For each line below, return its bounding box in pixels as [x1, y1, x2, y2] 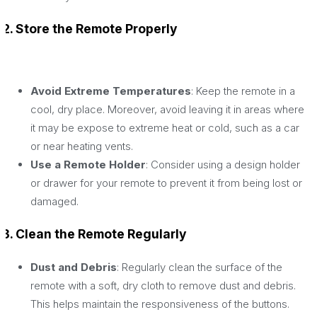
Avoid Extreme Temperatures [30, 83, 191, 98]
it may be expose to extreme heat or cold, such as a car [30, 120, 299, 134]
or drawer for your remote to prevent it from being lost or [30, 175, 302, 190]
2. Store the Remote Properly [2, 21, 178, 37]
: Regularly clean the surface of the [117, 260, 282, 274]
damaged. [30, 194, 79, 208]
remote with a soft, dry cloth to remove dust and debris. [30, 278, 296, 292]
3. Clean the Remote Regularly [2, 226, 187, 242]
